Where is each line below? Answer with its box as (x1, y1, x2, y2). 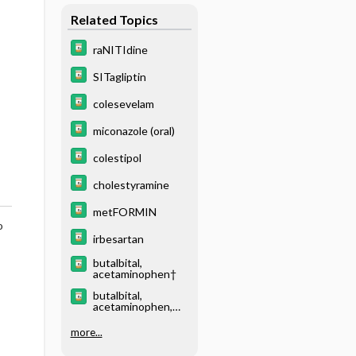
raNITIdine (92, 42, 148, 56)
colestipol (92, 150, 141, 164)
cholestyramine (92, 177, 169, 192)
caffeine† (92, 311, 140, 324)
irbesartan (92, 231, 144, 246)
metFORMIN (92, 204, 157, 219)
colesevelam (92, 96, 154, 110)
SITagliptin (92, 69, 146, 83)
